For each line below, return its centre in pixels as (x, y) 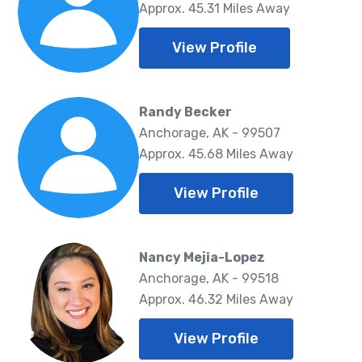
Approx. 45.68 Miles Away (216, 154)
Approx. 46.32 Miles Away (216, 299)
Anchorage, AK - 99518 (209, 278)
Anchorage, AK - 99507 (210, 133)
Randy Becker (185, 112)
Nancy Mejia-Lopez (202, 257)
